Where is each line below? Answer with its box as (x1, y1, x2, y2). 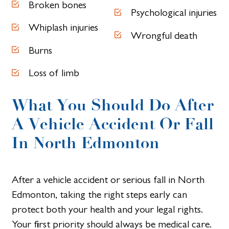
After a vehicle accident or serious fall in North (12, 173, 205, 186)
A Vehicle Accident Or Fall (12, 113, 214, 134)
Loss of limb (28, 67, 79, 79)
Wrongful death (131, 29, 198, 41)
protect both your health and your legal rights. (12, 203, 203, 215)
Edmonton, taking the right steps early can (12, 188, 188, 200)
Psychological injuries (131, 7, 217, 19)
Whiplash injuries (28, 21, 98, 34)
